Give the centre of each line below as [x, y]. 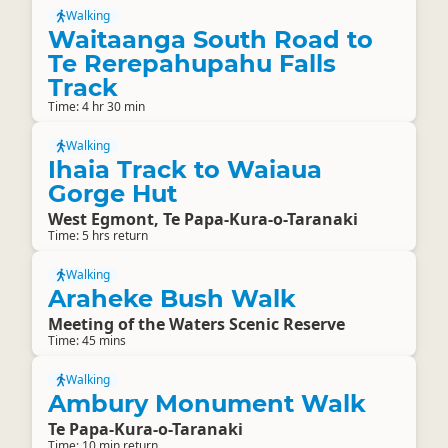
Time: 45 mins [87, 340]
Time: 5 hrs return [98, 235]
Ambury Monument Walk [207, 403]
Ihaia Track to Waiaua [185, 169]
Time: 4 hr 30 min [96, 106]
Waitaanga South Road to [210, 39]
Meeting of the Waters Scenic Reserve [196, 324]
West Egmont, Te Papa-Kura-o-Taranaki [203, 219]
